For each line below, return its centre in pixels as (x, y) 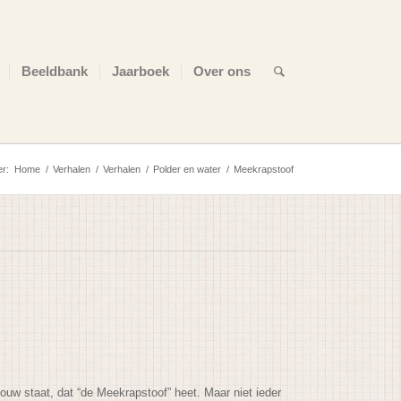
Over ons (222, 71)
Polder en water (187, 169)
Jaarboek (140, 71)
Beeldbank (54, 71)
